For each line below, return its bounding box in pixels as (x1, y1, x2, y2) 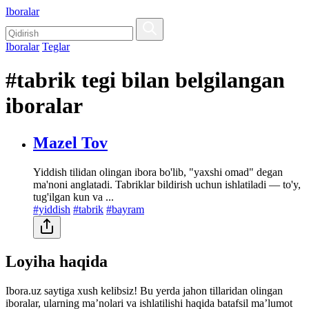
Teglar (42, 41, 70, 52)
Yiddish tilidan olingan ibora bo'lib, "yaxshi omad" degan (33, 166, 283, 178)
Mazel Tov (33, 133, 108, 152)
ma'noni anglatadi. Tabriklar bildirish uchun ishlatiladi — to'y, (33, 178, 301, 190)
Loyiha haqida (6, 252, 108, 270)
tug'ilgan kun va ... (33, 190, 114, 203)
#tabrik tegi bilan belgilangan (6, 68, 285, 93)
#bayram (106, 203, 144, 215)
